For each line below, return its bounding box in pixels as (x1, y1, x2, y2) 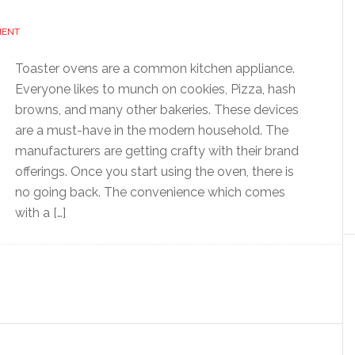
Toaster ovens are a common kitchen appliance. (15, 61, 295, 76)
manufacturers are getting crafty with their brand (15, 143, 299, 158)
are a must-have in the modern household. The (15, 123, 288, 138)
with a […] (15, 205, 66, 220)
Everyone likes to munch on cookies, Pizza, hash (15, 82, 296, 97)
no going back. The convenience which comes (15, 185, 285, 200)
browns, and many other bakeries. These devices (15, 102, 299, 117)
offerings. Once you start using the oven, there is (15, 164, 294, 179)
